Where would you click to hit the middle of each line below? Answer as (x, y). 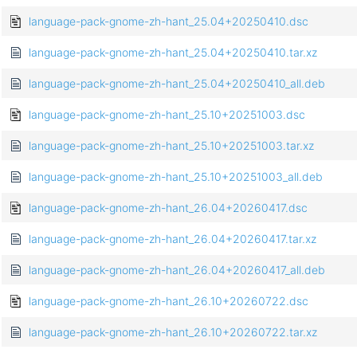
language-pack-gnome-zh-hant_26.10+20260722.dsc (169, 301)
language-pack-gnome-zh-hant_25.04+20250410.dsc (169, 22)
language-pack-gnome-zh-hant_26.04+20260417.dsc (168, 208)
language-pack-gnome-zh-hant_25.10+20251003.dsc (167, 115)
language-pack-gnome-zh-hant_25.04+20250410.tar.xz (173, 53)
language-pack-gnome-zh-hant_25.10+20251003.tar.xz (171, 146)
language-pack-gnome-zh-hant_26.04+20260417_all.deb (177, 270)
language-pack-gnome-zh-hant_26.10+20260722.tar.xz (173, 332)
